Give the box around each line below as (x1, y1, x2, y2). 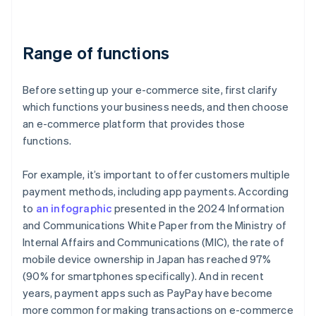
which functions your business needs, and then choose (23, 99, 289, 114)
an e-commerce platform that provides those (23, 116, 245, 130)
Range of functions (23, 41, 169, 63)
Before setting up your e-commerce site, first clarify (23, 82, 278, 97)
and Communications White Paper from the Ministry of (23, 217, 287, 232)
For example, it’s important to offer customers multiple (23, 166, 291, 181)
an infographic (35, 200, 112, 215)
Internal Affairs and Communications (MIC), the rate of (23, 234, 284, 249)
